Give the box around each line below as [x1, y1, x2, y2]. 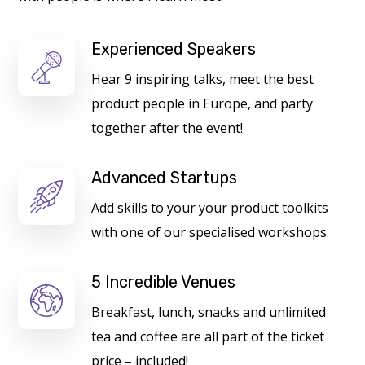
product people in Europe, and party [91, 95, 314, 112]
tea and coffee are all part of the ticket [91, 328, 325, 345]
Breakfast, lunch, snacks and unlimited [91, 303, 327, 321]
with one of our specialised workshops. [91, 223, 330, 241]
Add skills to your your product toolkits [91, 199, 329, 217]
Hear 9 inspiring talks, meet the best [91, 70, 314, 88]
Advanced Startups [91, 168, 238, 187]
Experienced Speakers [91, 39, 257, 59]
